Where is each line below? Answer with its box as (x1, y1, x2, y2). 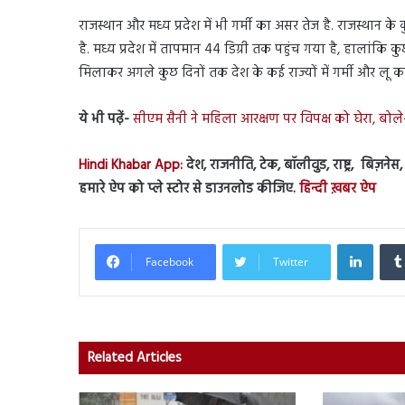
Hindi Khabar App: (79, 154, 183, 176)
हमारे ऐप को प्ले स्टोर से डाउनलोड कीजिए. (79, 177, 296, 200)
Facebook (146, 253, 193, 269)
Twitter (273, 253, 308, 269)
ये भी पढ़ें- (79, 108, 129, 130)
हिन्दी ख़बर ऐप (296, 177, 376, 200)
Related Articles (88, 346, 182, 369)
